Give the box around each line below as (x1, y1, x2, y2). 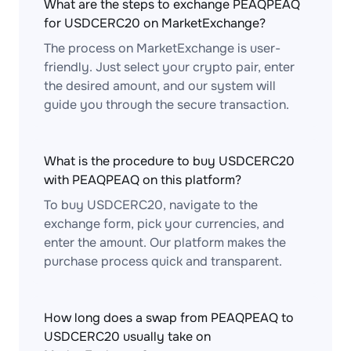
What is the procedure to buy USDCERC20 (44, 153, 295, 169)
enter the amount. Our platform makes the (44, 234, 286, 251)
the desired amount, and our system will (44, 78, 276, 94)
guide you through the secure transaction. (44, 96, 289, 113)
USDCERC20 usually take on (44, 328, 211, 345)
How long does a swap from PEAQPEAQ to (44, 309, 294, 326)
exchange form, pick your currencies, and (44, 215, 284, 232)
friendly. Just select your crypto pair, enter (44, 59, 295, 75)
